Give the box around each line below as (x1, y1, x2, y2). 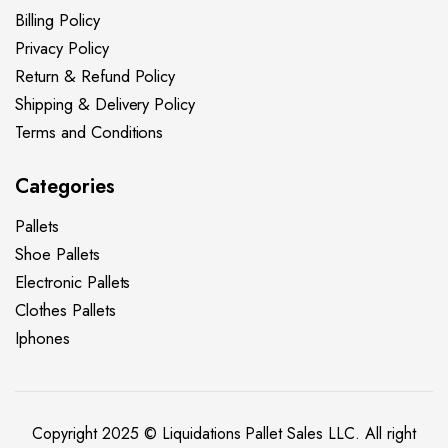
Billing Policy (15, 7, 100, 32)
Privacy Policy (15, 35, 109, 60)
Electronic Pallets (15, 269, 131, 294)
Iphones (15, 325, 70, 350)
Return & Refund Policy (15, 63, 176, 88)
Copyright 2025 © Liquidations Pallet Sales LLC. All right (32, 421, 416, 445)
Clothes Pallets (15, 297, 116, 322)
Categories (15, 171, 115, 201)
